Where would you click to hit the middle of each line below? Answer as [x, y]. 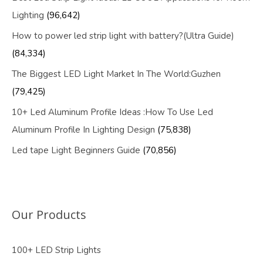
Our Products [49, 215]
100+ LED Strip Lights [56, 250]
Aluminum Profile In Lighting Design [83, 130]
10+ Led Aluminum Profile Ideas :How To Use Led [112, 112]
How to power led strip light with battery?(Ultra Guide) [123, 36]
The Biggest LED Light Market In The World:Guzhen [116, 74]
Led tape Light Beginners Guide [76, 151]
